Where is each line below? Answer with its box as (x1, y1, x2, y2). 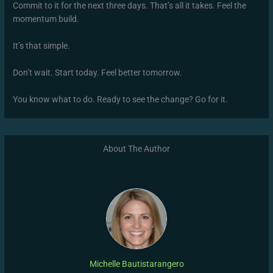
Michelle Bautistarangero (89, 259, 184, 269)
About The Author (103, 143, 170, 154)
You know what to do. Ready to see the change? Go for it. (13, 94, 229, 104)
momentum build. (13, 14, 80, 24)
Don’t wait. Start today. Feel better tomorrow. (13, 67, 183, 77)
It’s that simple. (13, 40, 71, 51)
